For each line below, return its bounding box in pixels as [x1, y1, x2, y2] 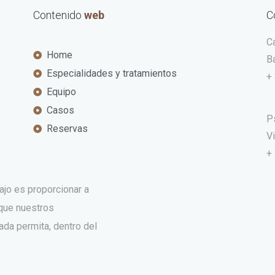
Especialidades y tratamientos [47, 68, 177, 80]
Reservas [47, 123, 88, 135]
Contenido [33, 9, 84, 22]
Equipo [47, 86, 77, 98]
